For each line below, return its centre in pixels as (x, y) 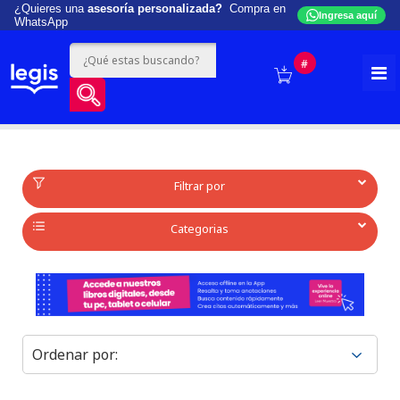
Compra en (254, 8)
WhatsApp (41, 22)
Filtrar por (200, 185)
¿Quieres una (51, 8)
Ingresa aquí (348, 15)
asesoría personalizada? (155, 8)
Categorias (200, 228)
